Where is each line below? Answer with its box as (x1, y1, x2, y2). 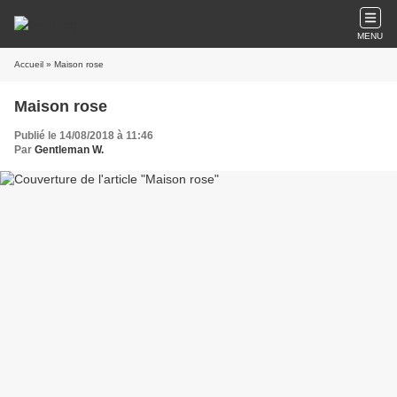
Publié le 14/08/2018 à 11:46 (14, 129, 153, 142)
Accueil (14, 59, 43, 69)
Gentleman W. (35, 144, 104, 156)
